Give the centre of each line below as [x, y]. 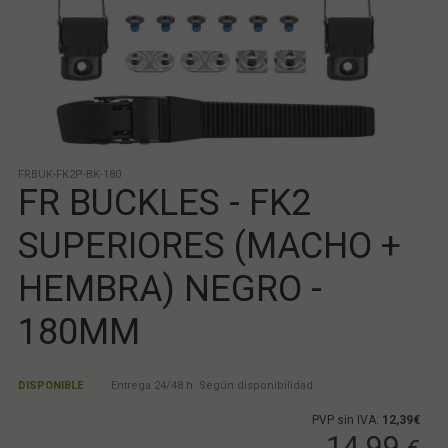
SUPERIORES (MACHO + [209, 246]
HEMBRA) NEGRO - [169, 289]
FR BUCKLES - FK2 [164, 203]
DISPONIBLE [50, 386]
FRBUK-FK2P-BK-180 [69, 175]
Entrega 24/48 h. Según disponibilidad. [211, 386]
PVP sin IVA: [347, 420]
